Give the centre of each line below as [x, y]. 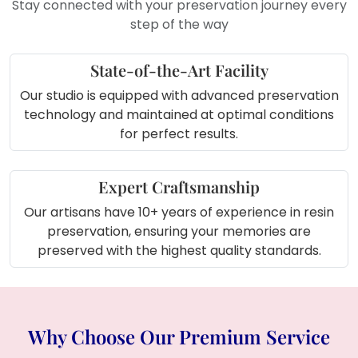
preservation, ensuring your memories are [179, 232]
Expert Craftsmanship [179, 187]
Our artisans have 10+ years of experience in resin [179, 213]
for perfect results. [179, 134]
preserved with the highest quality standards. [179, 251]
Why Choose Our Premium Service [179, 337]
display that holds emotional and [198, 14]
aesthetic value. [145, 34]
